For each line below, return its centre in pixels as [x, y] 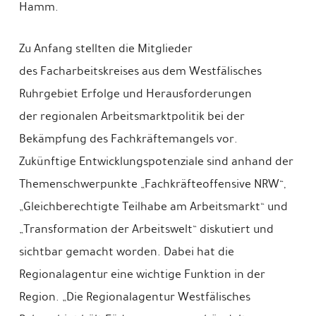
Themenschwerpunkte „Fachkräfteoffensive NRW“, [152, 184]
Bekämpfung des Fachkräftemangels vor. [128, 139]
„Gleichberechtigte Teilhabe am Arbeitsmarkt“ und [153, 207]
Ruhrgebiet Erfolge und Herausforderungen [135, 94]
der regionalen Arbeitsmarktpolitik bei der [132, 116]
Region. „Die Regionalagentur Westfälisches [134, 297]
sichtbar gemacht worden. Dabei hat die [126, 252]
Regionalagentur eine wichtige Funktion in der [142, 274]
